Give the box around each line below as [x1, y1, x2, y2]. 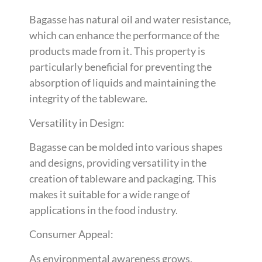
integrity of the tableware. [29, 92, 147, 105]
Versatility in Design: [29, 116, 125, 129]
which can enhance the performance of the [29, 29, 219, 42]
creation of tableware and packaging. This [29, 171, 216, 185]
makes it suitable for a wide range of [29, 187, 190, 201]
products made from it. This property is [29, 44, 205, 58]
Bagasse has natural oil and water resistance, [29, 13, 231, 26]
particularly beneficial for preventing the [29, 60, 212, 74]
